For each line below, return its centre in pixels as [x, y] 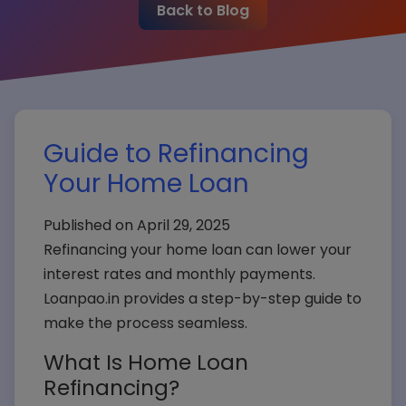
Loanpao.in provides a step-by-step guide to [203, 299]
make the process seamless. [145, 323]
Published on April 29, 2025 [137, 225]
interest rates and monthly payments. [179, 274]
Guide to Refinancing [176, 154]
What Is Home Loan [146, 362]
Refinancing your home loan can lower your [198, 250]
